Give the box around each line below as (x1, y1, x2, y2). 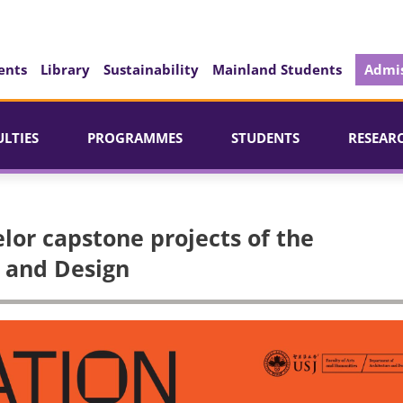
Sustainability (103, 60, 199, 78)
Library (40, 60, 90, 78)
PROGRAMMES (87, 129, 183, 147)
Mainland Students (212, 60, 342, 78)
